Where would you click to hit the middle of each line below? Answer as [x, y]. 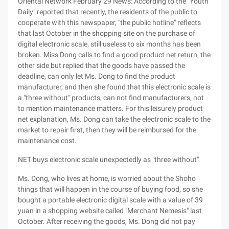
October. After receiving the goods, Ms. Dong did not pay [107, 221]
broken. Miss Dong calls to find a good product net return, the [114, 55]
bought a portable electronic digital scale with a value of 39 [110, 200]
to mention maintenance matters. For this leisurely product [110, 108]
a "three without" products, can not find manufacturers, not [111, 98]
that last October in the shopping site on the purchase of [107, 33]
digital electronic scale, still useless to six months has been [109, 44]
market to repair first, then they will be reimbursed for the [107, 130]
